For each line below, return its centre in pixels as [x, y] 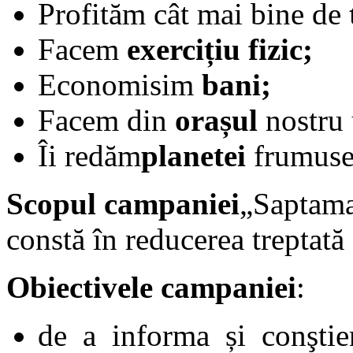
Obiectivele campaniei [151, 287]
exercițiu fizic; [220, 49]
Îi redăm [89, 155]
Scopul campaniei [123, 203]
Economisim [120, 84]
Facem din [106, 120]
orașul [216, 120]
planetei [193, 155]
